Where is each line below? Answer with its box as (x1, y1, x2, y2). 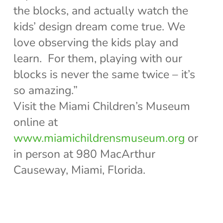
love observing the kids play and (13, 34, 178, 50)
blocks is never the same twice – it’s (13, 66, 195, 82)
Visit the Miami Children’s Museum (13, 98, 190, 114)
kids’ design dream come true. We (13, 18, 185, 34)
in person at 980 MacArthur (13, 146, 155, 162)
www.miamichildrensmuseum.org (13, 130, 185, 146)
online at (13, 114, 58, 130)
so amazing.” (13, 82, 78, 98)
